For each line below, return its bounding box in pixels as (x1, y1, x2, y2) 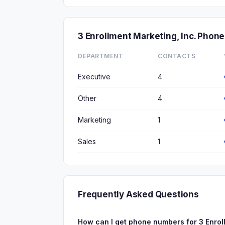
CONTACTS (158, 52, 195, 60)
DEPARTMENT (78, 52, 123, 60)
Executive (78, 72, 110, 81)
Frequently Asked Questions (78, 189, 199, 199)
